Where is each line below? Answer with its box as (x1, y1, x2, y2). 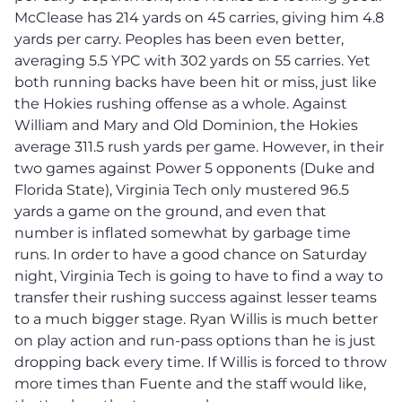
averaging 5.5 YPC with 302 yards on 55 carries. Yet (14, 51, 371, 69)
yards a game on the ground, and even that (14, 202, 327, 220)
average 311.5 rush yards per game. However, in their (14, 137, 384, 155)
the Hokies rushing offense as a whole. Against (14, 94, 347, 112)
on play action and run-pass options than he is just (14, 331, 376, 349)
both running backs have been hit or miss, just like (14, 73, 377, 91)
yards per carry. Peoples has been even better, (14, 30, 344, 48)
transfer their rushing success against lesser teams (14, 288, 377, 306)
